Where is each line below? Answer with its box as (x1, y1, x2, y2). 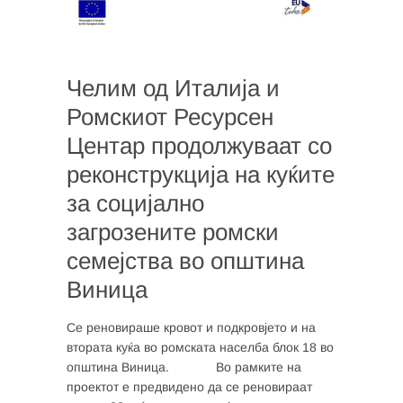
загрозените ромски (67, 218, 279, 246)
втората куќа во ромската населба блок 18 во (67, 339, 334, 354)
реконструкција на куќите (67, 160, 335, 188)
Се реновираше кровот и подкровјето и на (67, 319, 316, 335)
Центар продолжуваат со (67, 131, 332, 159)
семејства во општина (67, 246, 304, 274)
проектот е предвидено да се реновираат (67, 379, 312, 394)
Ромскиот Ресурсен (67, 103, 273, 130)
